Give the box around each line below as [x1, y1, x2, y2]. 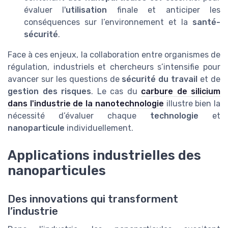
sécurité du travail [122, 74, 198, 84]
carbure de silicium [141, 86, 220, 96]
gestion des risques [8, 86, 91, 96]
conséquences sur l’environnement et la [24, 17, 192, 27]
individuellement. [65, 123, 133, 133]
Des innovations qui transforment [8, 193, 178, 206]
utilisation [66, 5, 107, 15]
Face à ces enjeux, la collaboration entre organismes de [8, 49, 220, 60]
